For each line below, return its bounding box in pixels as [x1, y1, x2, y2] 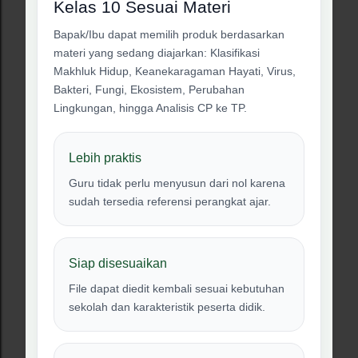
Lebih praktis [69, 150, 141, 165]
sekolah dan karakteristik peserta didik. [69, 300, 265, 313]
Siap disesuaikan [69, 256, 167, 270]
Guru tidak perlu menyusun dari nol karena [69, 177, 285, 189]
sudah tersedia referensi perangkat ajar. [69, 195, 271, 208]
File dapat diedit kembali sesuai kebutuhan [69, 282, 284, 295]
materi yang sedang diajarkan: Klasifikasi [54, 46, 260, 59]
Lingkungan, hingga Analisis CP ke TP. [54, 101, 247, 114]
